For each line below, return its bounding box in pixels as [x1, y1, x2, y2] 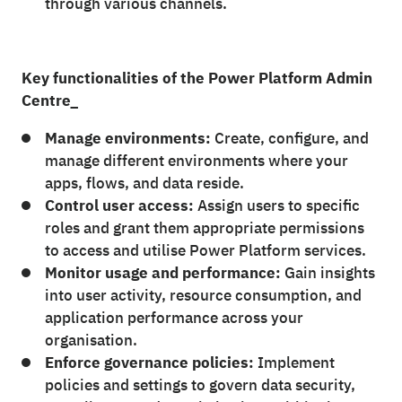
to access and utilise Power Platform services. [44, 240, 366, 261]
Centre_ [22, 91, 78, 111]
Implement [253, 353, 335, 373]
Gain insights [280, 263, 375, 284]
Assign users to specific [193, 196, 360, 216]
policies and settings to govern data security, [44, 375, 355, 396]
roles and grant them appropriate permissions [44, 218, 364, 239]
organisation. [44, 330, 137, 351]
